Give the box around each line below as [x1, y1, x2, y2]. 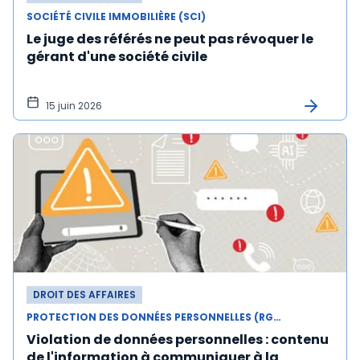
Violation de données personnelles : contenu [27, 330, 329, 349]
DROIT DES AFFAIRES [33, 288, 136, 301]
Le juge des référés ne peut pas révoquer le [27, 30, 313, 48]
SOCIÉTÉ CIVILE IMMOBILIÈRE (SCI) [27, 10, 206, 23]
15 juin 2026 [46, 99, 102, 112]
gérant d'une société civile [27, 47, 207, 66]
